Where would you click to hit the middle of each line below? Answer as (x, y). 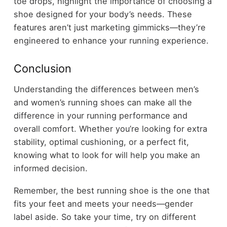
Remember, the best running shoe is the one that (111, 191)
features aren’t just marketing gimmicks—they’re (109, 28)
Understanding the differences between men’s (106, 89)
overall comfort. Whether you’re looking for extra (110, 128)
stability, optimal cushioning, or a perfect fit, (101, 142)
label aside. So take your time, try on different (105, 217)
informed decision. (50, 168)
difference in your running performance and (100, 115)
